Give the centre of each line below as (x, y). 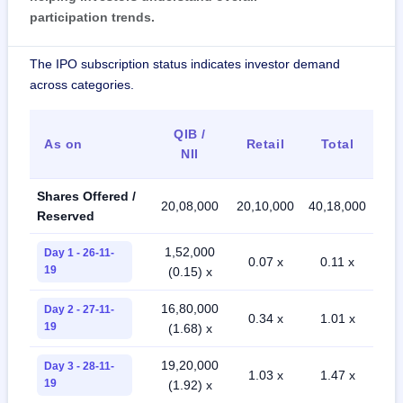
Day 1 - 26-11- (79, 253)
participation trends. (92, 18)
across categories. (82, 85)
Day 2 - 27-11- (79, 310)
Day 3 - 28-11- (79, 367)
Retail (265, 144)
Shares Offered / (86, 197)
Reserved (66, 216)
